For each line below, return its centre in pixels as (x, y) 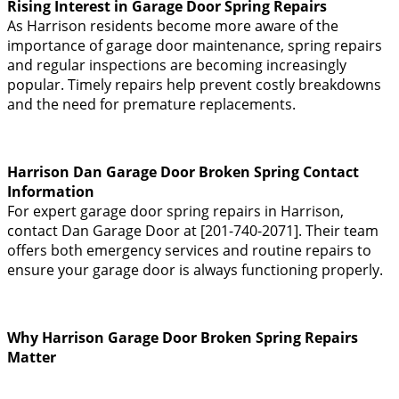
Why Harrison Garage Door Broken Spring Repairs (183, 338)
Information (51, 192)
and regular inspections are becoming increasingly (177, 65)
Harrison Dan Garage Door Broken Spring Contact (183, 172)
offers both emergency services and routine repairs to (189, 251)
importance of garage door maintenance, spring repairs (195, 46)
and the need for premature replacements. (151, 105)
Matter (32, 358)
